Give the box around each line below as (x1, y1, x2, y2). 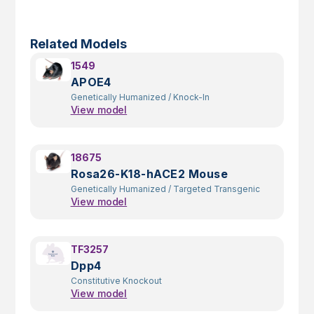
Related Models (29, 36, 127, 52)
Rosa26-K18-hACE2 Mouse (70, 167, 228, 182)
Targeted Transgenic (172, 184, 260, 195)
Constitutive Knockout (70, 275, 162, 287)
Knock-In (172, 92, 210, 103)
